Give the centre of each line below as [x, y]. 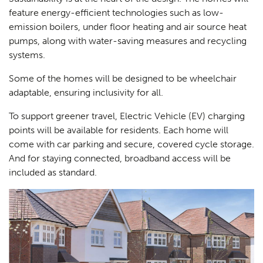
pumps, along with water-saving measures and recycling [128, 41]
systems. [27, 55]
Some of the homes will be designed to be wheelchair [123, 78]
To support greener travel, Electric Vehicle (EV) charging [127, 116]
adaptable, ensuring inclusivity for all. [87, 92]
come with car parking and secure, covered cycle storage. [131, 144]
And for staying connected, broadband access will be [120, 158]
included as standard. [53, 172]
